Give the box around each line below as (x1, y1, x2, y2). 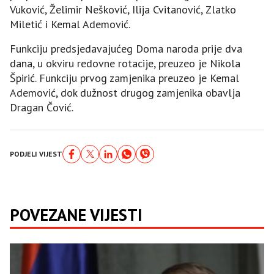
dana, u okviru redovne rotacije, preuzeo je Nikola (10, 56, 240, 70)
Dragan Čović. (10, 100, 73, 114)
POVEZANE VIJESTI (10, 204, 143, 225)
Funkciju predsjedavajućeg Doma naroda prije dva (10, 41, 242, 56)
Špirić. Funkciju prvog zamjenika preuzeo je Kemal (10, 70, 239, 85)
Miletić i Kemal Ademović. (10, 17, 130, 31)
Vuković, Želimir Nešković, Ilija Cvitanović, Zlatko (10, 2, 236, 17)
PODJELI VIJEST (10, 149, 62, 158)
